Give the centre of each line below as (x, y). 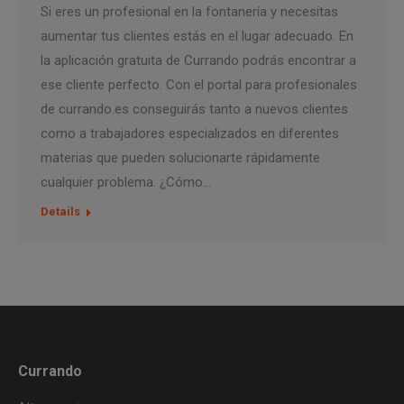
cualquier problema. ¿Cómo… (126, 182)
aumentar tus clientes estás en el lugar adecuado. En (197, 36)
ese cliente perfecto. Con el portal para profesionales (199, 84)
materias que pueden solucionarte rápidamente (180, 157)
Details (60, 211)
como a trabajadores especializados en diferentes (190, 133)
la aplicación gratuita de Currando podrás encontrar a (198, 60)
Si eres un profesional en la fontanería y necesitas (189, 11)
